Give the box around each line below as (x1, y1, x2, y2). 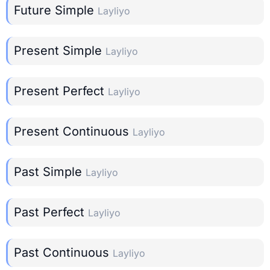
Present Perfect (14, 84, 108, 99)
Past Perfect (14, 205, 88, 220)
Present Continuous (14, 124, 133, 139)
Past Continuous (14, 245, 113, 260)
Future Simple (14, 3, 98, 18)
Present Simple (14, 43, 105, 58)
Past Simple (14, 165, 86, 180)
